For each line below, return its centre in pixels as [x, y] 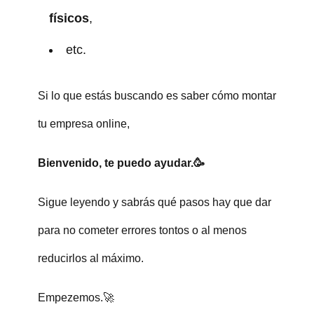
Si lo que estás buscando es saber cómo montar [157, 95]
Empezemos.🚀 [76, 297]
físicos [69, 18]
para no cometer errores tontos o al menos [142, 230]
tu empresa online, [83, 123]
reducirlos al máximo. [90, 258]
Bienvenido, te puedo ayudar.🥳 [121, 163]
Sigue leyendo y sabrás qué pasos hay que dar [154, 202]
